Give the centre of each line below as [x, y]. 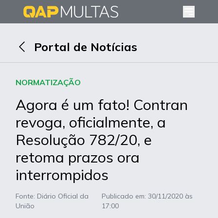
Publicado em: [125, 196]
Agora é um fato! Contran [102, 105]
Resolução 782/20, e [84, 140]
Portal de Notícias [86, 47]
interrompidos [62, 175]
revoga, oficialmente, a [91, 122]
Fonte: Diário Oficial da [52, 196]
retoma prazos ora [78, 157]
